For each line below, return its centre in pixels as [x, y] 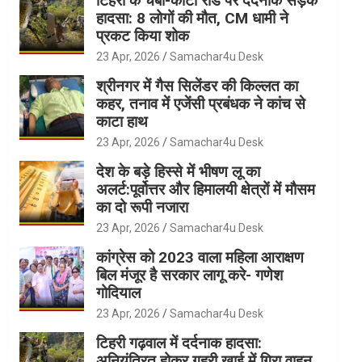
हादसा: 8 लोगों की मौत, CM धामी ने [193, 19]
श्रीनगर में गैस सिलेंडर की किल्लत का [198, 86]
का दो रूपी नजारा [143, 208]
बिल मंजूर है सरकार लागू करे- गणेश [190, 276]
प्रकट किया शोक [143, 36]
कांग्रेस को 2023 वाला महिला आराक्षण [200, 258]
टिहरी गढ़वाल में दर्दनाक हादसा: [179, 343]
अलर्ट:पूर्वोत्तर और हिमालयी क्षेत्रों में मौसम [206, 190]
